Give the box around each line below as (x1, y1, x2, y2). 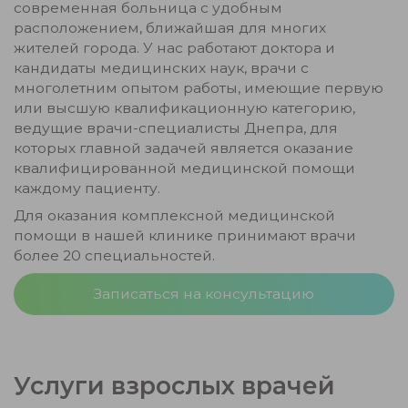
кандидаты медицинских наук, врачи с (14, 59, 309, 76)
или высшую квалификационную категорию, (14, 99, 355, 117)
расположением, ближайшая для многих (14, 19, 326, 36)
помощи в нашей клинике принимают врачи (14, 227, 356, 244)
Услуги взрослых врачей (14, 370, 335, 401)
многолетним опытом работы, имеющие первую (14, 79, 383, 97)
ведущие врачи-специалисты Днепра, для (14, 119, 338, 137)
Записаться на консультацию (94, 284, 314, 302)
